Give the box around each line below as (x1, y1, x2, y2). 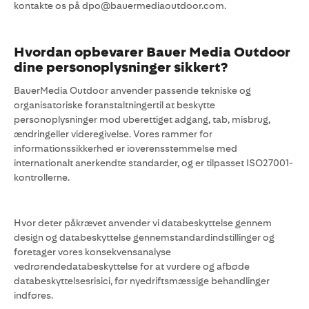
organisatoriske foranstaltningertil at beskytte (14, 99, 215, 110)
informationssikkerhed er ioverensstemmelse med (14, 143, 237, 154)
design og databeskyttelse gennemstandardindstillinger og (14, 232, 275, 243)
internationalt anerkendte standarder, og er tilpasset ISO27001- (14, 157, 293, 168)
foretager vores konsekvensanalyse (14, 246, 171, 257)
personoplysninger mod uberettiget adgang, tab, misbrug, (14, 114, 270, 125)
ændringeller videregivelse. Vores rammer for (14, 128, 212, 139)
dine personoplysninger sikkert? (14, 59, 228, 75)
